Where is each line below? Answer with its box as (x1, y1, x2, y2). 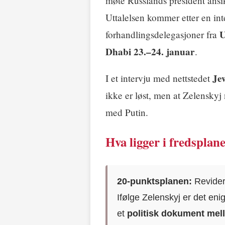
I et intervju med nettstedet (105, 72, 212, 85)
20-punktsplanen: (117, 175, 192, 186)
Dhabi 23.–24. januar (105, 45, 195, 59)
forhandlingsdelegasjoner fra (105, 28, 219, 41)
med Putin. (105, 106, 148, 119)
